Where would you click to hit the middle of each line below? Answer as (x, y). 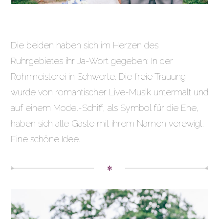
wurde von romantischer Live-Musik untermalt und (109, 92)
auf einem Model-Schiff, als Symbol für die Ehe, (105, 108)
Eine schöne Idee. (45, 139)
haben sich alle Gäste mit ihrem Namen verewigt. (107, 124)
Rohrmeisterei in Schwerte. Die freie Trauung (98, 77)
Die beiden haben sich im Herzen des (85, 45)
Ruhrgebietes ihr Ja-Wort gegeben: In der (92, 61)
